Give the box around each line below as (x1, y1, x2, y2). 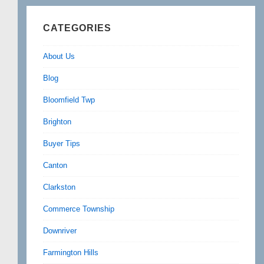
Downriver (43, 226, 77, 235)
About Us (43, 52, 75, 61)
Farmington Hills (43, 248, 98, 257)
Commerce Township (43, 204, 114, 213)
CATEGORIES (43, 23, 111, 34)
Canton (43, 161, 67, 170)
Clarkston (43, 183, 75, 192)
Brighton (43, 117, 71, 126)
